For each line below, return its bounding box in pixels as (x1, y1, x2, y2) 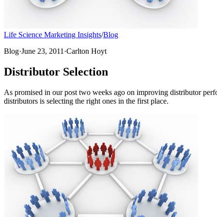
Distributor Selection (4, 65, 108, 78)
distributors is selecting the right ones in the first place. (4, 96, 169, 105)
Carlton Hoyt (66, 47, 107, 55)
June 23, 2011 (21, 47, 64, 55)
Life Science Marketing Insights (4, 31, 101, 39)
